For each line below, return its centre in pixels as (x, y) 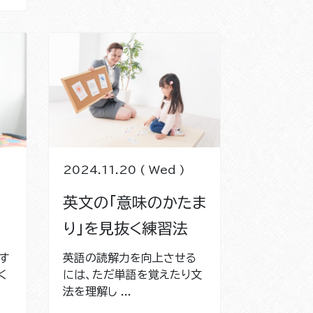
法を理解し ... (97, 291)
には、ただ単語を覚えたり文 (132, 274)
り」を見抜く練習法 (125, 228)
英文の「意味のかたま (134, 202)
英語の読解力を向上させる (129, 257)
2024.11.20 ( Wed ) (124, 169)
